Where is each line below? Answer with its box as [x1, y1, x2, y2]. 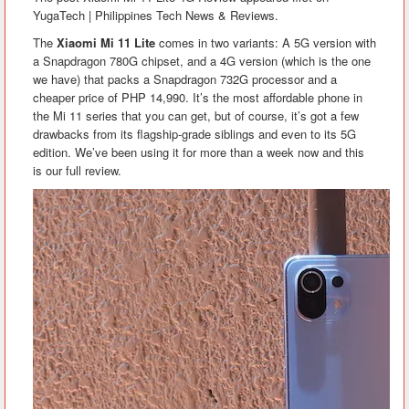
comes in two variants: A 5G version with [155, 34, 376, 51]
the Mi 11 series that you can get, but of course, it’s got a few [33, 107, 359, 124]
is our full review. [33, 162, 121, 179]
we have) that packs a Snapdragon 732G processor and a [33, 70, 337, 88]
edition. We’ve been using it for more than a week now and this [33, 143, 364, 161]
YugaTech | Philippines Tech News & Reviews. [33, 6, 278, 24]
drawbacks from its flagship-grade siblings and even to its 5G [33, 125, 356, 142]
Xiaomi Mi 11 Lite [57, 34, 155, 51]
